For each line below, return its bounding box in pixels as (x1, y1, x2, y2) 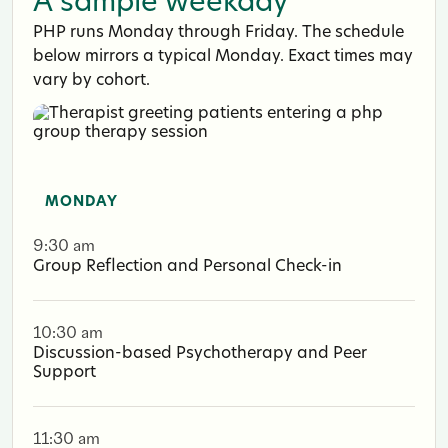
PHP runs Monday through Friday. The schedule (33, 24, 404, 41)
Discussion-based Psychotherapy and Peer (33, 345, 367, 362)
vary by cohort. (33, 72, 150, 89)
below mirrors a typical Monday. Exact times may (33, 48, 413, 65)
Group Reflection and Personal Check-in (33, 258, 342, 275)
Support (33, 364, 96, 381)
